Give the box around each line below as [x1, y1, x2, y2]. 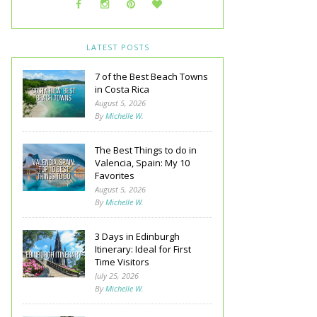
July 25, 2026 [95, 270, 139, 281]
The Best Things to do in [95, 143, 197, 156]
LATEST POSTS [86, 41, 149, 52]
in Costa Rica [95, 82, 149, 96]
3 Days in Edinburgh [95, 229, 180, 243]
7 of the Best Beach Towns [95, 69, 208, 83]
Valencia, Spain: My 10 [95, 156, 190, 169]
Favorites [95, 168, 134, 182]
